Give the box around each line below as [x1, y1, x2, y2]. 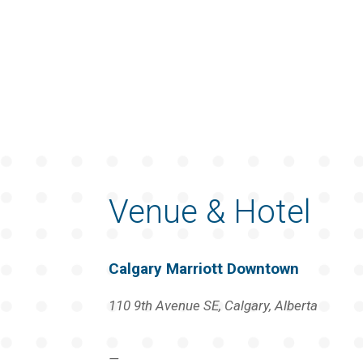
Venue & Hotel [109, 192, 312, 231]
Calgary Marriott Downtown [109, 258, 300, 278]
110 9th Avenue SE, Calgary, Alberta [109, 297, 318, 314]
